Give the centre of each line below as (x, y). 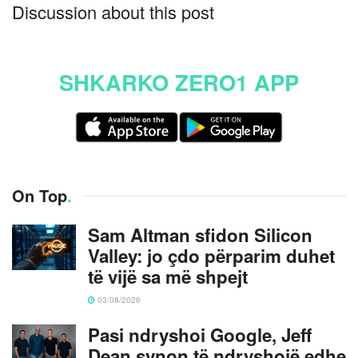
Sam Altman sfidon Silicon (200, 235)
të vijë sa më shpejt (168, 276)
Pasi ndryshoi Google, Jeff (200, 334)
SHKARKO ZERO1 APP (179, 82)
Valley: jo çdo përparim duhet (211, 255)
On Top (40, 195)
